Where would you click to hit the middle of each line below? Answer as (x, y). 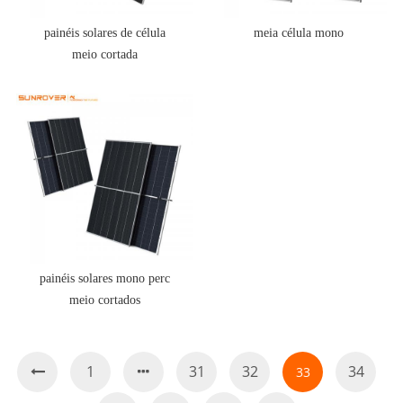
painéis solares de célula (104, 32)
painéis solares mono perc (104, 279)
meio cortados (104, 300)
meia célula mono (298, 32)
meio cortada (104, 54)
